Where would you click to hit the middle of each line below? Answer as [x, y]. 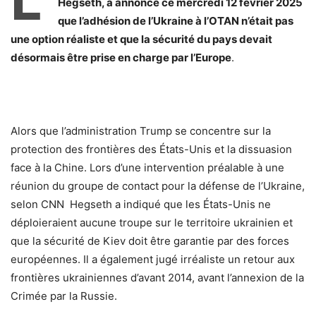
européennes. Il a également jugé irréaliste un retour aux [153, 259]
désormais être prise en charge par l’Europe [121, 57]
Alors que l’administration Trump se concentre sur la [141, 130]
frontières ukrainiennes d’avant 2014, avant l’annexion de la [157, 277]
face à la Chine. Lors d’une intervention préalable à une [147, 167]
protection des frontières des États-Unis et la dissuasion [151, 149]
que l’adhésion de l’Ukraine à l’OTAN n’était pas [176, 20]
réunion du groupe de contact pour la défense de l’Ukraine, [158, 186]
